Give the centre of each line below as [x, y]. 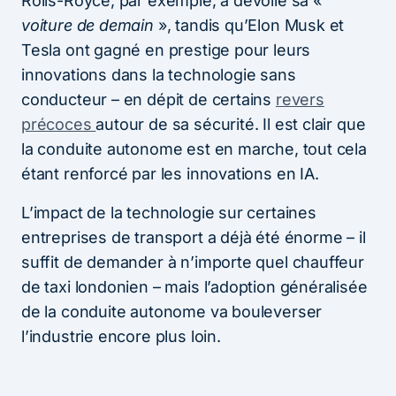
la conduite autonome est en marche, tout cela [194, 148]
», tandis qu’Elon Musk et [249, 25]
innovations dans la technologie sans [159, 74]
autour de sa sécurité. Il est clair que [231, 124]
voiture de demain [88, 25]
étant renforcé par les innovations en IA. [170, 173]
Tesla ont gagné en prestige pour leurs [166, 49]
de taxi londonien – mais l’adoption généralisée [194, 286]
